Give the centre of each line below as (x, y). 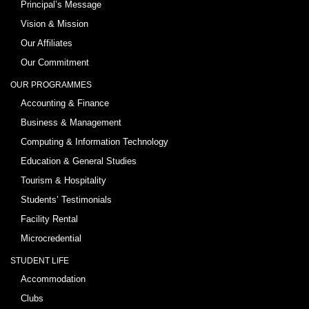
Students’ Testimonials (66, 200)
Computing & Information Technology (94, 142)
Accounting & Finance (65, 103)
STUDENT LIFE (40, 261)
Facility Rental (49, 219)
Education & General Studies (79, 161)
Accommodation (53, 279)
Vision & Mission (54, 24)
